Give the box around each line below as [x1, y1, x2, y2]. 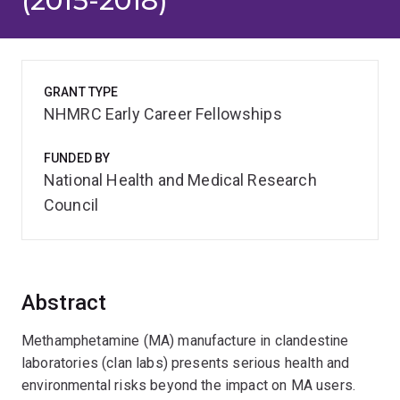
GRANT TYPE [44, 85, 119, 99]
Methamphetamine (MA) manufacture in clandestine [21, 332, 349, 349]
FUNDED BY [44, 151, 111, 165]
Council [44, 196, 99, 214]
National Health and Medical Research [44, 171, 317, 189]
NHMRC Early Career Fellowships [44, 104, 282, 123]
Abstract [21, 290, 107, 315]
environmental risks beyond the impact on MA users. [21, 377, 356, 394]
